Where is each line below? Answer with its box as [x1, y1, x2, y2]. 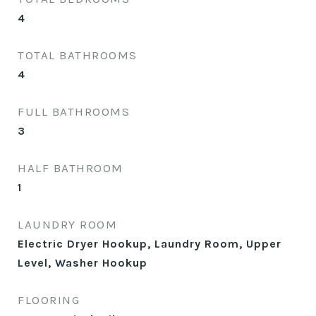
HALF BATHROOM [18, 161, 123, 175]
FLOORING [18, 293, 80, 307]
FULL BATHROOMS [18, 104, 130, 119]
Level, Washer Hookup [18, 256, 147, 269]
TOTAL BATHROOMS [18, 48, 138, 62]
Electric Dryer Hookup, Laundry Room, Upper [18, 237, 281, 250]
